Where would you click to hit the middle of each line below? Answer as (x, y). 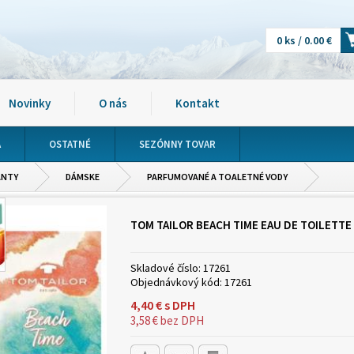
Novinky (30, 103)
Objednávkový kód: (176, 282)
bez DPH (181, 320)
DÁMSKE (83, 177)
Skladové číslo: (166, 268)
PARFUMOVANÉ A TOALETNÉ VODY (217, 177)
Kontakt (198, 103)
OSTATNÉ (70, 144)
